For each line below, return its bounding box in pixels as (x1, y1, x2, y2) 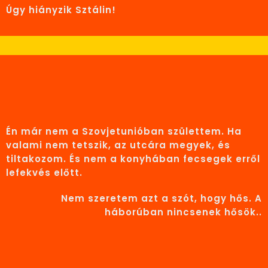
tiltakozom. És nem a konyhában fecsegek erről (6, 152, 260, 165)
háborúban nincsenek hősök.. (105, 205, 262, 218)
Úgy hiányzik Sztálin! (6, 3, 116, 16)
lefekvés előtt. (6, 166, 83, 179)
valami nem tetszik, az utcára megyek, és (6, 138, 230, 151)
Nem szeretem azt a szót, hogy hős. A (61, 191, 262, 205)
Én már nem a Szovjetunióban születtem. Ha (6, 124, 242, 138)
